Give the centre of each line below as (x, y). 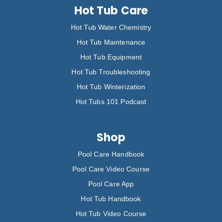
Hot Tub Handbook (111, 198)
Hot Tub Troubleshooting (111, 72)
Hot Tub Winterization (111, 86)
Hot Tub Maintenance (111, 42)
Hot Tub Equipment (111, 57)
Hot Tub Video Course (111, 213)
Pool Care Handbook (111, 154)
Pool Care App (111, 184)
